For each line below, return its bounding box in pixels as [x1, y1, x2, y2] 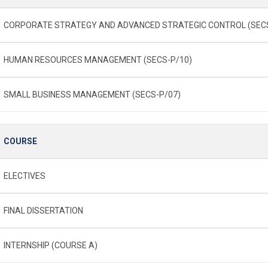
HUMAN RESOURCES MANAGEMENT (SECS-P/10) [4, 54, 192, 65]
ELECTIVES [4, 170, 45, 181]
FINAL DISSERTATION [4, 205, 83, 215]
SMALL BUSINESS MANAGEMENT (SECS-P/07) [4, 89, 181, 99]
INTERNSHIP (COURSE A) [4, 240, 98, 250]
